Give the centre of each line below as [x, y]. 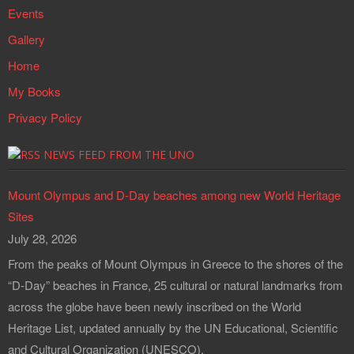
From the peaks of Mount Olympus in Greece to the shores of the [175, 264]
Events [26, 13]
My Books [34, 92]
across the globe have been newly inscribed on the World [154, 307]
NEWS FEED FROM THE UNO [119, 155]
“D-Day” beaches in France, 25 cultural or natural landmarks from [175, 285]
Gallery [26, 40]
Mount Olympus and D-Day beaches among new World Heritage [174, 195]
